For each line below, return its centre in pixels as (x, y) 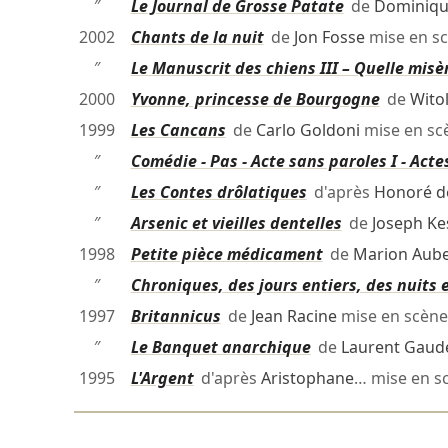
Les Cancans (178, 130)
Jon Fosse (329, 37)
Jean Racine (293, 316)
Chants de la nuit (197, 37)
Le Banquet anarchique (220, 347)
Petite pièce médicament (226, 254)
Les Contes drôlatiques (218, 192)
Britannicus (175, 316)
